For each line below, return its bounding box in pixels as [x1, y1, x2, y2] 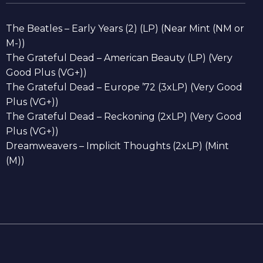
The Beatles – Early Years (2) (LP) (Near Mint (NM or [6, 23, 244, 35]
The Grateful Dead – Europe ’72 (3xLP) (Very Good [6, 82, 242, 93]
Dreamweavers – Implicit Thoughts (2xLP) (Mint [6, 140, 229, 152]
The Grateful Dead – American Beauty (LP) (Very [6, 52, 232, 64]
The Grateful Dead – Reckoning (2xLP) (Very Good [6, 111, 242, 123]
